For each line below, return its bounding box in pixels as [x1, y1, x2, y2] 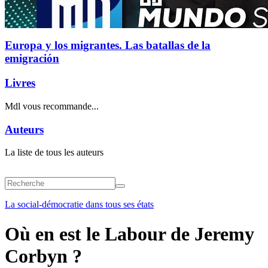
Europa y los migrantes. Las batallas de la [5, 39, 211, 52]
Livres [5, 77, 35, 90]
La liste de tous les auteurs [5, 147, 103, 158]
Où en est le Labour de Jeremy [5, 223, 254, 245]
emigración [5, 52, 59, 65]
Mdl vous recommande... [5, 100, 99, 111]
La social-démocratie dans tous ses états [5, 199, 154, 210]
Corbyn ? [5, 245, 82, 267]
